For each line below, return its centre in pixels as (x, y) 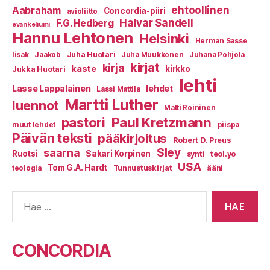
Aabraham (36, 11)
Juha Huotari (91, 55)
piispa (228, 125)
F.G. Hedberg (85, 24)
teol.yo (223, 154)
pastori (83, 123)
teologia (27, 168)
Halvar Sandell (156, 23)
